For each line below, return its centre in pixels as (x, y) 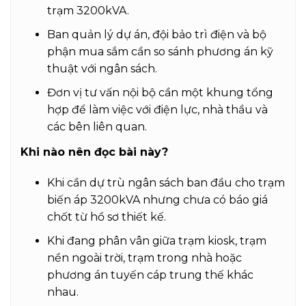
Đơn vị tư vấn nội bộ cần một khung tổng (160, 92)
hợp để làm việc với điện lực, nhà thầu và (157, 109)
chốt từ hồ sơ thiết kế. (106, 217)
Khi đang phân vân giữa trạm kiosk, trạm (156, 241)
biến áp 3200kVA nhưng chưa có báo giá (157, 200)
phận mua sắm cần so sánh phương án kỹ (160, 52)
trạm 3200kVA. (88, 11)
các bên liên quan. (97, 126)
